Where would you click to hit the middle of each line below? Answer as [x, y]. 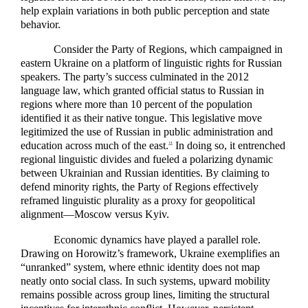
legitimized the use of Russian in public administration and [147, 132]
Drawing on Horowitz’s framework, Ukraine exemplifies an [150, 253]
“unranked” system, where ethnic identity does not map [140, 267]
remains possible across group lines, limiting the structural [145, 294]
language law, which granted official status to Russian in [142, 91]
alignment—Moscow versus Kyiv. [95, 214]
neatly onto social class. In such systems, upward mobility [145, 280]
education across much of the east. [95, 146]
